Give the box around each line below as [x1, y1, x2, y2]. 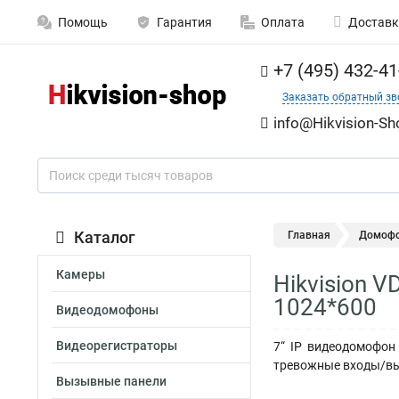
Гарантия [157, 15, 212, 29]
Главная [288, 229, 330, 241]
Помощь [58, 15, 108, 29]
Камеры [56, 267, 105, 281]
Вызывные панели [56, 374, 167, 388]
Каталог [74, 228, 135, 247]
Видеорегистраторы [56, 338, 177, 353]
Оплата [261, 15, 305, 29]
